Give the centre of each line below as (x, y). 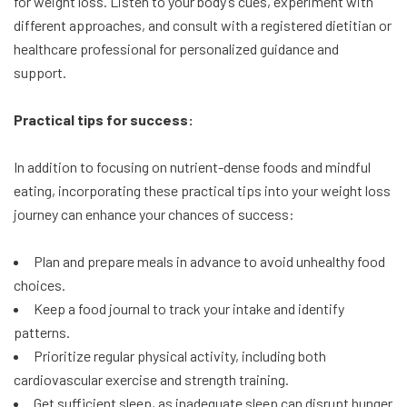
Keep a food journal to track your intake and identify (189, 309)
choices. (40, 285)
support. (40, 73)
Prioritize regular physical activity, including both (180, 356)
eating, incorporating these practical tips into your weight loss (202, 191)
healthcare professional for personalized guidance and (176, 49)
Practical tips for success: (104, 120)
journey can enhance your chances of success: (154, 214)
